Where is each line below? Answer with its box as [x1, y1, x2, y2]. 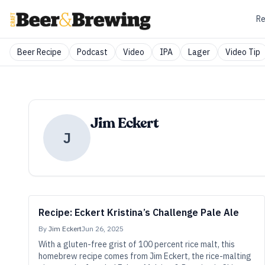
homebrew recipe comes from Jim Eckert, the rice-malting [38, 251, 251, 261]
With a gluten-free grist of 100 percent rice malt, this [38, 239, 235, 250]
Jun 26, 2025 [82, 224, 124, 233]
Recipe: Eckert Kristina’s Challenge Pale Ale [38, 206, 239, 218]
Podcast [77, 47, 108, 57]
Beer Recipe [17, 47, 62, 57]
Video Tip [225, 47, 260, 57]
